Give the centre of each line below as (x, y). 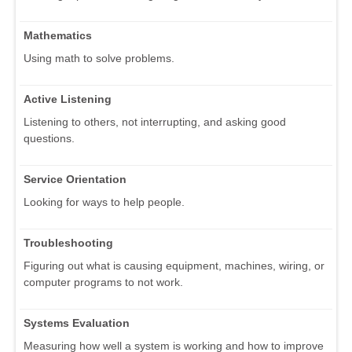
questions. (49, 138)
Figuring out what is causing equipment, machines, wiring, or (174, 265)
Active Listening (68, 99)
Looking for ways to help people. (104, 202)
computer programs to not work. (103, 282)
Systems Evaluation (77, 323)
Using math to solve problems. (99, 58)
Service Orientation (75, 179)
